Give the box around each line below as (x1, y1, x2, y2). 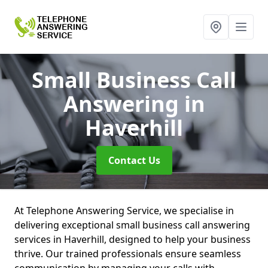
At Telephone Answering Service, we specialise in (14, 204, 234, 217)
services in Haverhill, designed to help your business (14, 233, 251, 246)
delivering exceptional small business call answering (14, 218, 250, 232)
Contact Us (108, 154, 160, 167)
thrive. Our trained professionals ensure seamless (14, 247, 241, 260)
